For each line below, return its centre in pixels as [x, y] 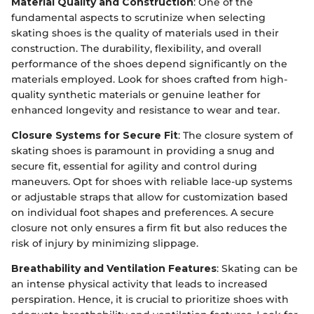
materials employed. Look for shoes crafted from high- [149, 79]
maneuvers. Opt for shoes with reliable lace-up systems [152, 181]
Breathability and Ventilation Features [114, 268]
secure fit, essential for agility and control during [134, 166]
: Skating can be [257, 268]
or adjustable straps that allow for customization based [150, 197]
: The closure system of [235, 135]
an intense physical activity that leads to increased [139, 284]
